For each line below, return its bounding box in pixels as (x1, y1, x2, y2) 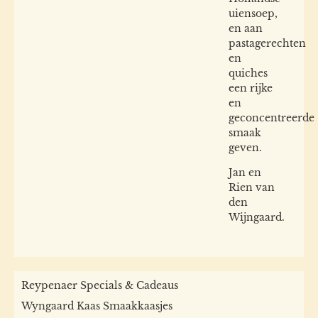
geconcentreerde (229, 111, 314, 124)
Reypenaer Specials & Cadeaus (21, 278, 178, 292)
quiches (229, 66, 268, 79)
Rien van (229, 181, 275, 194)
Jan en (229, 166, 261, 180)
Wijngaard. (229, 211, 285, 224)
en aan (229, 21, 263, 35)
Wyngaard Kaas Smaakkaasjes (21, 299, 172, 312)
